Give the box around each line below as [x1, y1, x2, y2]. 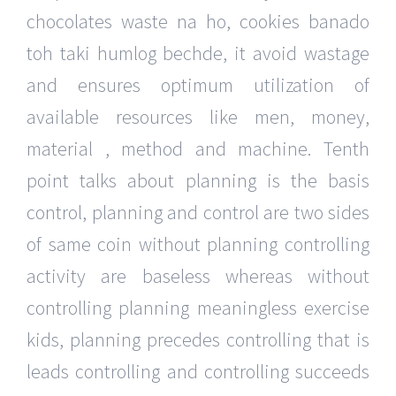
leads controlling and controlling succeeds [27, 359, 369, 385]
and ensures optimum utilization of [27, 72, 369, 98]
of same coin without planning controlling [27, 232, 369, 257]
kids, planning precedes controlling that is [27, 327, 369, 353]
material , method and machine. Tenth [27, 136, 369, 162]
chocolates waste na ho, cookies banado [27, 9, 369, 34]
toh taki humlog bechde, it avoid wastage [27, 41, 369, 66]
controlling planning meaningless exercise [27, 295, 369, 321]
